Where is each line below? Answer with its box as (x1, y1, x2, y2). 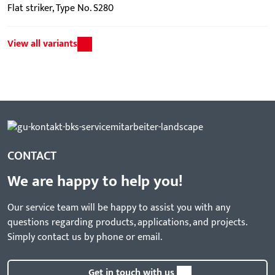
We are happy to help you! (7, 168, 183, 195)
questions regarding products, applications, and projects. (7, 214, 247, 231)
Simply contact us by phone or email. (7, 229, 162, 246)
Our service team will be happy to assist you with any (7, 199, 230, 217)
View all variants (7, 36, 77, 52)
